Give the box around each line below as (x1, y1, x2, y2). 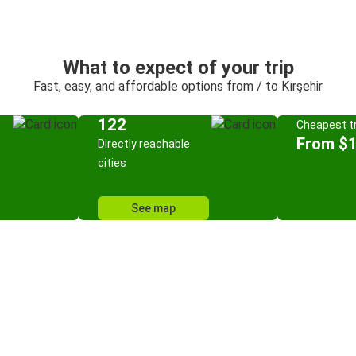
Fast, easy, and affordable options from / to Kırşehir (33, 79, 323, 94)
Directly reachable (98, 137, 190, 150)
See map (131, 202, 176, 215)
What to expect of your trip (62, 56, 294, 79)
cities (98, 157, 126, 169)
